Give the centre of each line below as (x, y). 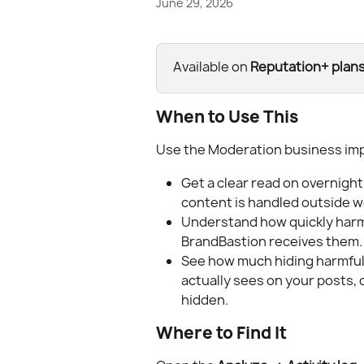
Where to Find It (221, 332)
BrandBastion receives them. (272, 241)
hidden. (205, 299)
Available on (212, 67)
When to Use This (227, 117)
